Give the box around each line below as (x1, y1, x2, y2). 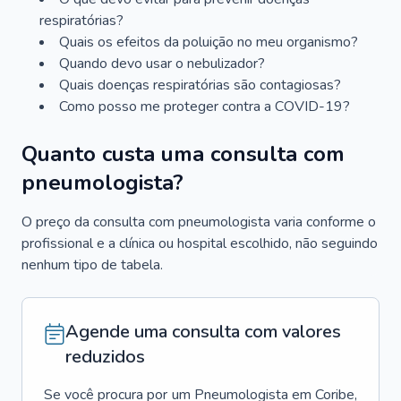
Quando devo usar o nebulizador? (59, 54, 265, 73)
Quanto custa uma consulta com (21, 140, 345, 168)
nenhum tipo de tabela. (21, 255, 163, 275)
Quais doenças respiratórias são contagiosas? (59, 75, 341, 95)
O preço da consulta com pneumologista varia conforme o (21, 212, 376, 232)
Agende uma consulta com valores (65, 320, 341, 344)
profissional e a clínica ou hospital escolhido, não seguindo (21, 234, 378, 253)
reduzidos (65, 345, 145, 369)
